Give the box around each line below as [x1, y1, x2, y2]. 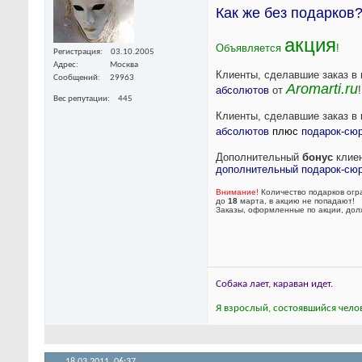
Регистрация [53, 47, 100, 57]
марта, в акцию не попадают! [238, 196, 355, 206]
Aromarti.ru [286, 81, 358, 98]
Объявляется [216, 42, 284, 55]
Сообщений [53, 73, 98, 82]
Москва [110, 60, 138, 69]
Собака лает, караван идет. [216, 279, 333, 290]
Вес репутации [53, 94, 107, 103]
